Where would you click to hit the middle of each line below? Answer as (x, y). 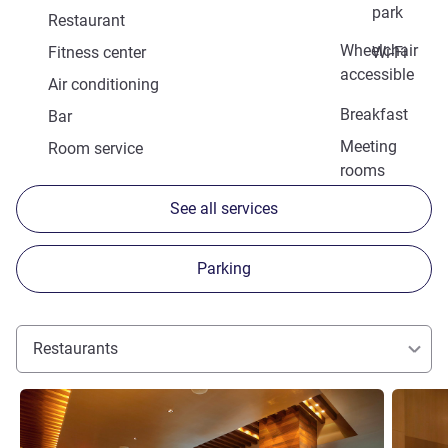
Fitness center (97, 53)
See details (52, 396)
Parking (224, 269)
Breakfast (374, 115)
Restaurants (75, 349)
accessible (377, 75)
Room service (95, 149)
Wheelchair (379, 51)
